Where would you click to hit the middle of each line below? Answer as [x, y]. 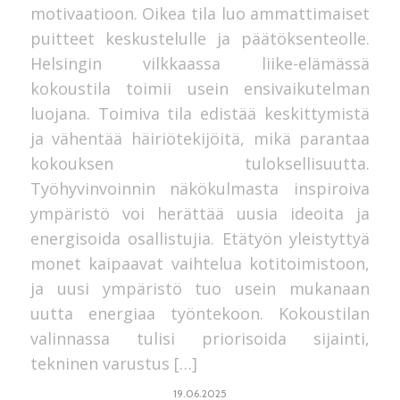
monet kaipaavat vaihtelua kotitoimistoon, [200, 264]
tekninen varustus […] [113, 364]
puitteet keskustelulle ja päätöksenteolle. [200, 39]
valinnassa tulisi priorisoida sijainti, [200, 339]
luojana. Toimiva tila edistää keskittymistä [200, 114]
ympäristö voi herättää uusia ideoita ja [200, 214]
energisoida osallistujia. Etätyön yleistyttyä [200, 239]
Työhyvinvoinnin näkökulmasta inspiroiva [200, 189]
